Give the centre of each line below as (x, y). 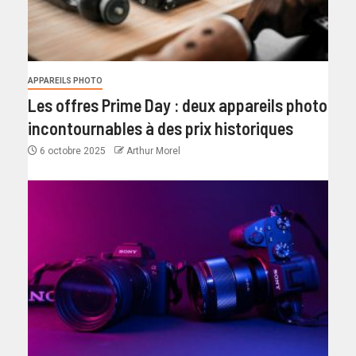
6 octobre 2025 (73, 151)
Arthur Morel (153, 151)
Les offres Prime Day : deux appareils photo (178, 105)
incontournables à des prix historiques (161, 128)
